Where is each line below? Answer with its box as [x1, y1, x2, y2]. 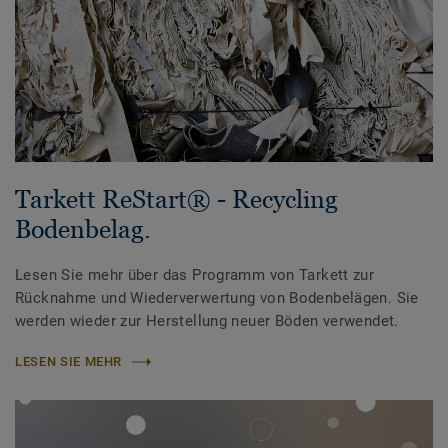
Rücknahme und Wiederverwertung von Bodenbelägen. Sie [15, 289, 419, 308]
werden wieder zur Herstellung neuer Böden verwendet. [15, 312, 399, 331]
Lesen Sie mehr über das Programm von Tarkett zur [15, 266, 375, 285]
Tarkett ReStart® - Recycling [15, 185, 338, 214]
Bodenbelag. [15, 215, 151, 244]
